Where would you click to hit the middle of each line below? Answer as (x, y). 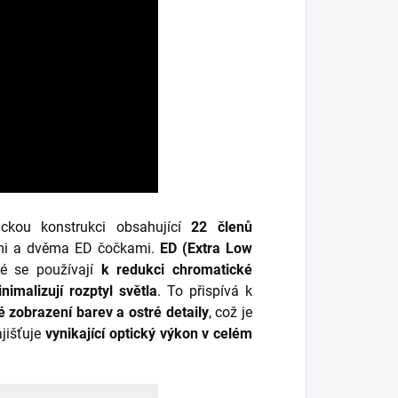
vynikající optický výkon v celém (149, 333)
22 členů (217, 227)
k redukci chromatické (177, 269)
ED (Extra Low (206, 248)
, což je (231, 312)
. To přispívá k (205, 291)
